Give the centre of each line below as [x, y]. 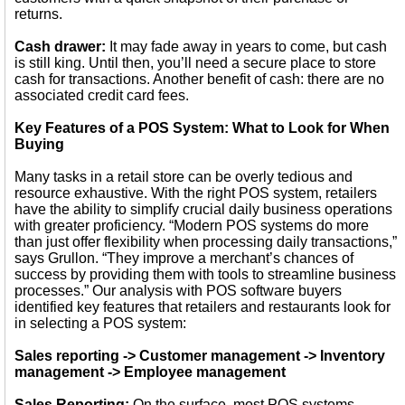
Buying [39, 144]
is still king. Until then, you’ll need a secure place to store [195, 63]
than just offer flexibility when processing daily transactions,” [206, 242]
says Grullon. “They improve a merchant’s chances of [184, 258]
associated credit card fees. [102, 95]
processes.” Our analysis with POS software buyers [178, 291]
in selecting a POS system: [100, 323]
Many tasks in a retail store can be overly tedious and [184, 177]
